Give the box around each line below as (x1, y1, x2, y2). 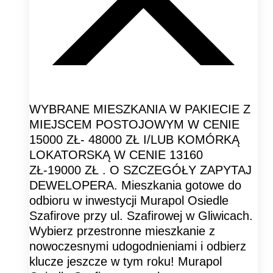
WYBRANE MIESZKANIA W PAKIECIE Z (29, 102, 250, 116)
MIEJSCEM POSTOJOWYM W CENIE (29, 117, 239, 131)
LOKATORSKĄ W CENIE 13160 (29, 147, 203, 161)
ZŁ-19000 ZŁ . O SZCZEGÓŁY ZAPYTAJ (29, 163, 252, 177)
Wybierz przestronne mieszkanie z (29, 224, 215, 238)
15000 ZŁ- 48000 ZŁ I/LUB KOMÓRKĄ (29, 132, 239, 146)
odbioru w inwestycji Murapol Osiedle (29, 193, 229, 207)
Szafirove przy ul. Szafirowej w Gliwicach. (29, 208, 253, 222)
